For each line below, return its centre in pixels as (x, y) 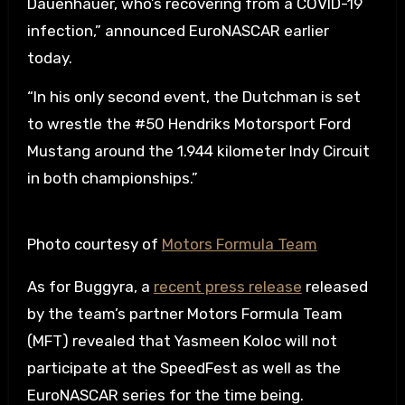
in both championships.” (112, 178)
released (334, 287)
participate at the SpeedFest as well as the (184, 368)
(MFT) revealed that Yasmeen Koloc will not (182, 341)
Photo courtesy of (94, 244)
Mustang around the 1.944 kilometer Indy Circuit (198, 151)
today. (51, 58)
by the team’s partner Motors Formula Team (184, 314)
